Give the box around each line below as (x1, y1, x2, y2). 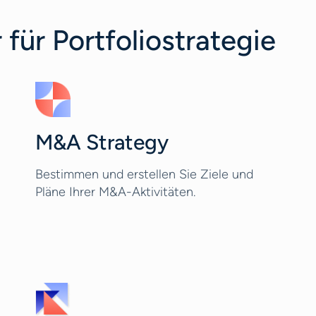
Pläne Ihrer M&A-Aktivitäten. (35, 184, 196, 200)
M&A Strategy (35, 129, 169, 155)
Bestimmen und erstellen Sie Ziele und (35, 166, 254, 182)
